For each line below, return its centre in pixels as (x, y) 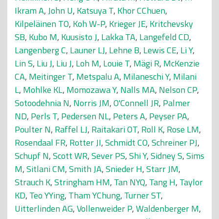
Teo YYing (47, 195)
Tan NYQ (130, 182)
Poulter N (33, 129)
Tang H (162, 182)
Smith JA (85, 169)
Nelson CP (178, 90)
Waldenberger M (167, 208)
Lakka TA (118, 37)
